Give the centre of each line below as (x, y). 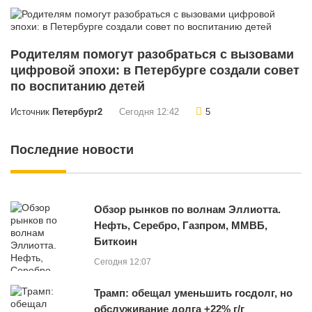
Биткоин (116, 241)
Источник (31, 112)
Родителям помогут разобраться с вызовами (152, 54)
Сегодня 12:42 (149, 112)
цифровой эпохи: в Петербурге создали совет (155, 70)
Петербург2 (77, 112)
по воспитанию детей (78, 86)
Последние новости (72, 149)
